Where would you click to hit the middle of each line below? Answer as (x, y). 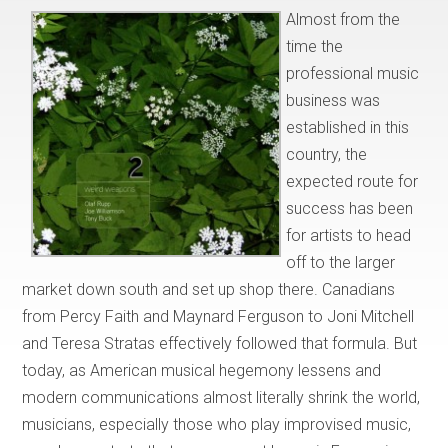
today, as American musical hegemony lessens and (202, 371)
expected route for (352, 182)
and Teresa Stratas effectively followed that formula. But (220, 344)
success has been (350, 209)
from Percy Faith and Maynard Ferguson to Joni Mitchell (218, 317)
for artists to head (349, 236)
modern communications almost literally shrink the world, (221, 398)
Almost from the (343, 20)
